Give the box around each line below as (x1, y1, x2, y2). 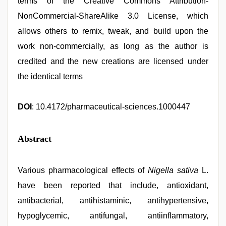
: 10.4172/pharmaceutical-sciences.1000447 (32, 102, 190, 111)
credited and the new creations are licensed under (18, 57, 208, 66)
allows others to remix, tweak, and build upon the (18, 27, 208, 35)
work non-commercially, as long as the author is (18, 42, 208, 50)
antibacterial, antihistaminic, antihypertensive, (18, 196, 208, 205)
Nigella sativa (148, 166, 199, 175)
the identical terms (18, 72, 83, 81)
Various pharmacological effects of (18, 166, 148, 175)
